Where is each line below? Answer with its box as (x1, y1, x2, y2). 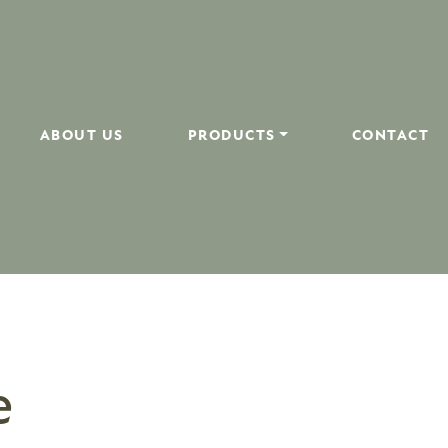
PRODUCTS (187, 128, 276, 144)
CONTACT (351, 128, 430, 144)
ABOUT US (40, 128, 124, 144)
